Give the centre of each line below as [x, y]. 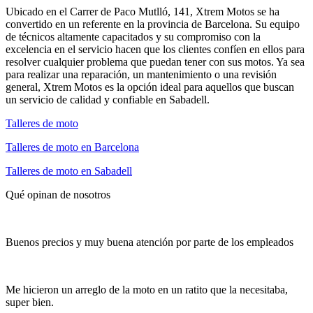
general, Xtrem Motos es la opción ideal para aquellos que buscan [150, 87]
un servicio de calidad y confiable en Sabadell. [108, 99]
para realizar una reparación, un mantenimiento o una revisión [141, 74]
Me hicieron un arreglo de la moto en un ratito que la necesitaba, [147, 289]
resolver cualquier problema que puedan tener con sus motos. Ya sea [155, 61]
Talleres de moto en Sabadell [69, 170]
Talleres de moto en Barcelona [72, 147]
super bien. [30, 302]
